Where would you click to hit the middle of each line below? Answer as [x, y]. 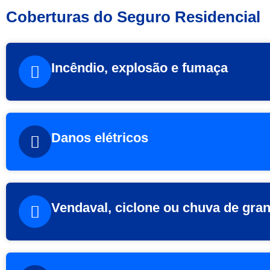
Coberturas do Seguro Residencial [133, 17]
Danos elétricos [100, 138]
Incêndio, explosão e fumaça [140, 68]
